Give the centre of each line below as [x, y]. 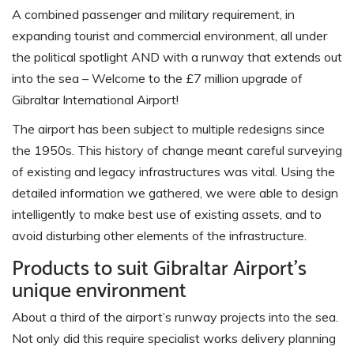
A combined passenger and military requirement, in [153, 15]
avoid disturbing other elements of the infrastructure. [159, 236]
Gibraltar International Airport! [95, 100]
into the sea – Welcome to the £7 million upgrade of [157, 79]
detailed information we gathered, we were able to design [175, 193]
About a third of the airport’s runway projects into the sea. [175, 317]
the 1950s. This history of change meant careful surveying [177, 151]
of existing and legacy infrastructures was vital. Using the [173, 172]
